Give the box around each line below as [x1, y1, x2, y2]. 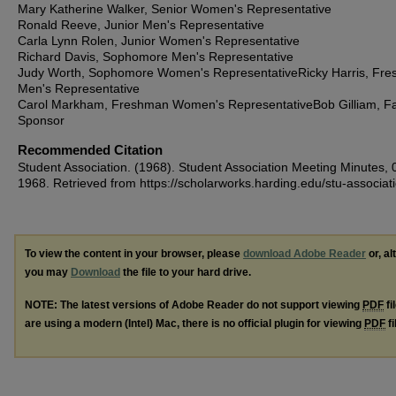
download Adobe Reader [243, 247, 366, 260]
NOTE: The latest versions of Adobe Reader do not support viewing [25, 298, 362, 311]
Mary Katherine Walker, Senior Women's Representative [18, 2, 331, 16]
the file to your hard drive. [120, 266, 251, 278]
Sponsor [18, 113, 65, 127]
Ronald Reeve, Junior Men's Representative [18, 18, 264, 32]
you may [25, 266, 71, 278]
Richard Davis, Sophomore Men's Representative [18, 49, 293, 64]
